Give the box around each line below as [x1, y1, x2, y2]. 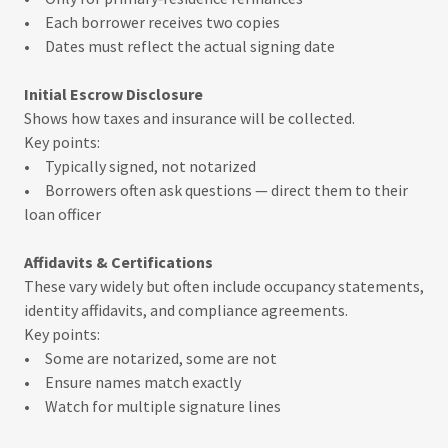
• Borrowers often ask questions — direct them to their [24, 180, 408, 200]
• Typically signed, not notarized [24, 156, 256, 176]
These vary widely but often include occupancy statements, [24, 276, 424, 296]
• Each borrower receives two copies [24, 12, 280, 32]
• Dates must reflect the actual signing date [24, 36, 335, 56]
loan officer [24, 204, 101, 224]
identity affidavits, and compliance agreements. [24, 300, 348, 320]
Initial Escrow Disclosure [24, 84, 203, 104]
